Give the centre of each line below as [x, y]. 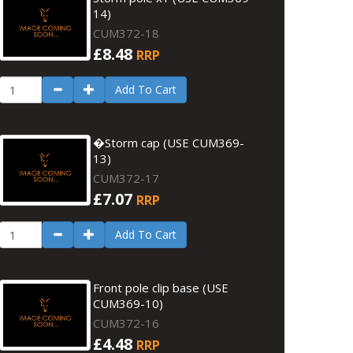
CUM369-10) [128, 303]
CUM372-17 [126, 178]
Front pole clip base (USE [161, 288]
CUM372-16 [126, 323]
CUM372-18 [126, 33]
